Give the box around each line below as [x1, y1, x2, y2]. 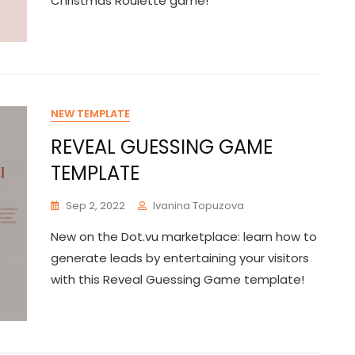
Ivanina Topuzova [153, 198, 244, 213]
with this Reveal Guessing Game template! [51, 271, 304, 288]
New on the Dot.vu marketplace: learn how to [51, 228, 317, 245]
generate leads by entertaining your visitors [51, 250, 309, 266]
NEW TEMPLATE [51, 106, 130, 121]
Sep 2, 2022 [66, 198, 125, 213]
